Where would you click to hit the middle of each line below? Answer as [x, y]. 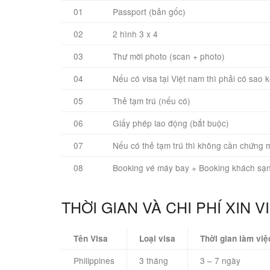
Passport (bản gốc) [149, 12]
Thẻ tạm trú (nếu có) [152, 101]
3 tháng [154, 261]
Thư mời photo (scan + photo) [169, 56]
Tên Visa [91, 239]
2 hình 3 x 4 [135, 34]
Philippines [94, 261]
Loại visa [157, 239]
